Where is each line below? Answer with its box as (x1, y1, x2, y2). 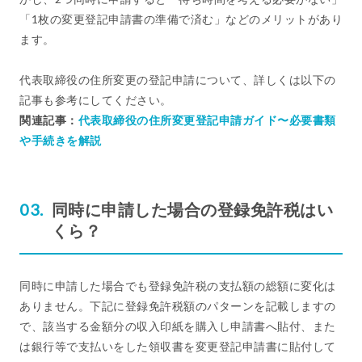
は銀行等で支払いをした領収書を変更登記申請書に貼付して (19, 339, 336, 354)
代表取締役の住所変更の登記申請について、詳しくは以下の (19, 73, 336, 87)
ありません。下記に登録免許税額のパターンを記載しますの (19, 299, 336, 314)
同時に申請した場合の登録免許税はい (51, 200, 333, 220)
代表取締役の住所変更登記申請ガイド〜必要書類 (78, 113, 336, 128)
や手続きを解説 (19, 133, 102, 148)
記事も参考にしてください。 (19, 93, 172, 107)
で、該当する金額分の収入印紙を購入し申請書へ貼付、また (19, 319, 336, 334)
